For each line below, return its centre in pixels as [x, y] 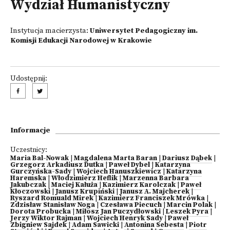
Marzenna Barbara [156, 178]
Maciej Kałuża [74, 185]
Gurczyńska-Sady [41, 172]
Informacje [30, 130]
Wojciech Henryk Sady [125, 218]
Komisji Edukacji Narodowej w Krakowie [81, 41]
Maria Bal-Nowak [40, 158]
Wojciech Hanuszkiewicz [119, 172]
